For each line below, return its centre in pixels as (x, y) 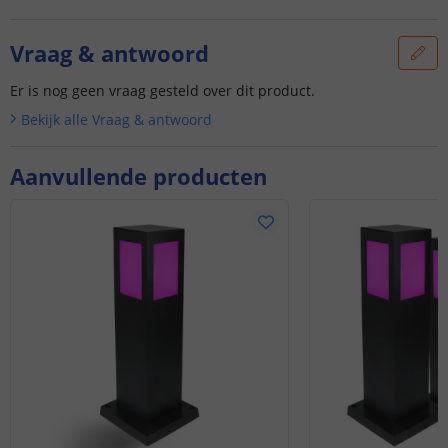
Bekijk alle (54, 119)
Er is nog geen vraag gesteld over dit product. (162, 90)
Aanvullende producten (138, 175)
